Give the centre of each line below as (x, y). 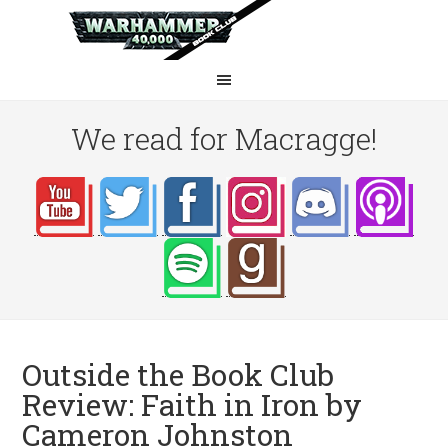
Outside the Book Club (178, 374)
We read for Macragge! (224, 138)
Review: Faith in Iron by (192, 404)
